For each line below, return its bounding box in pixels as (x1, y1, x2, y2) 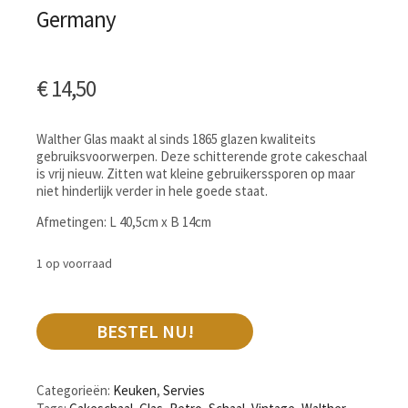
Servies (163, 382, 205, 400)
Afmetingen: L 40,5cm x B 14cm (36, 212, 211, 230)
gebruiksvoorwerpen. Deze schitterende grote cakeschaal (36, 147, 367, 165)
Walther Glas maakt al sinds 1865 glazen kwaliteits (36, 129, 316, 148)
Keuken (113, 382, 157, 400)
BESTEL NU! (96, 320, 194, 343)
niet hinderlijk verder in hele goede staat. (36, 181, 268, 199)
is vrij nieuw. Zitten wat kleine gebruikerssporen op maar (36, 164, 355, 182)
